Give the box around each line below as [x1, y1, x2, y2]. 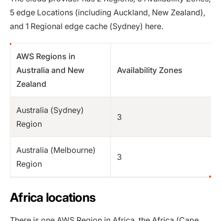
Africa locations [10, 189, 96, 205]
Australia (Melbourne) [16, 145, 96, 155]
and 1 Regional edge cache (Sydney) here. [10, 21, 163, 31]
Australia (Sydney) [16, 105, 84, 115]
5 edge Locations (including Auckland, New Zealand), [10, 7, 205, 17]
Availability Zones [117, 65, 183, 75]
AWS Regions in [16, 51, 75, 61]
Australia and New [16, 65, 84, 75]
